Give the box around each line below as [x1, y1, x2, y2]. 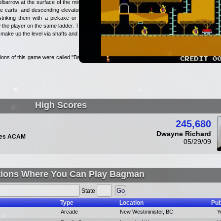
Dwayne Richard [156, 130, 211, 138]
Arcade [61, 209, 78, 215]
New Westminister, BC [120, 209, 173, 215]
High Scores [35, 100, 87, 110]
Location [119, 199, 144, 206]
